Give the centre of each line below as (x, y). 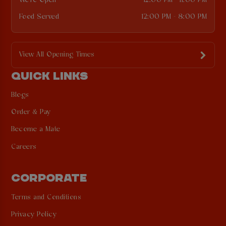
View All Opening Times (57, 55)
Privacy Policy (34, 214)
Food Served (39, 17)
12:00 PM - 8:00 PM (175, 17)
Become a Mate (36, 130)
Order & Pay (31, 112)
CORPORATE (49, 178)
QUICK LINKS (50, 75)
